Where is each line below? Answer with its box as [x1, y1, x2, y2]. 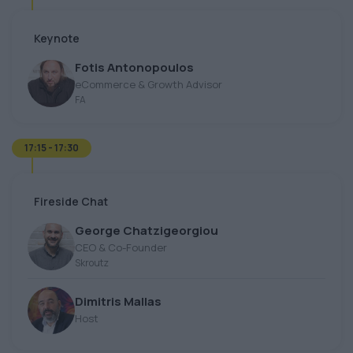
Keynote [34, 31, 80, 46]
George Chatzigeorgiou [75, 221, 218, 239]
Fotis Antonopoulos [75, 58, 194, 76]
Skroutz [75, 255, 109, 269]
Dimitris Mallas [75, 293, 162, 310]
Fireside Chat [34, 194, 108, 210]
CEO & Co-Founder [75, 240, 167, 255]
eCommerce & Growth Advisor [75, 76, 222, 91]
